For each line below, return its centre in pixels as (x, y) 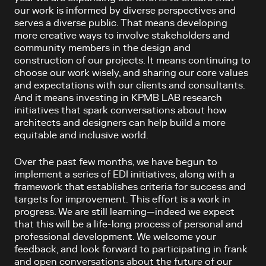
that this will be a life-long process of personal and (129, 224)
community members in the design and (102, 48)
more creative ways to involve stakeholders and (122, 36)
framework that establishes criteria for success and (130, 187)
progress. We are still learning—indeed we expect (124, 212)
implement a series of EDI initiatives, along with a (124, 175)
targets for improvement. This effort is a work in (122, 199)
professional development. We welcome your (115, 237)
